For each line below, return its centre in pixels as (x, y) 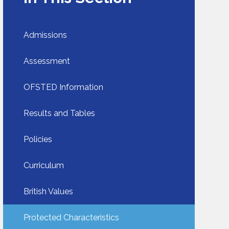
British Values (49, 192)
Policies (38, 140)
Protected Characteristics (72, 218)
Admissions (45, 35)
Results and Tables (60, 113)
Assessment (47, 61)
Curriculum (44, 166)
